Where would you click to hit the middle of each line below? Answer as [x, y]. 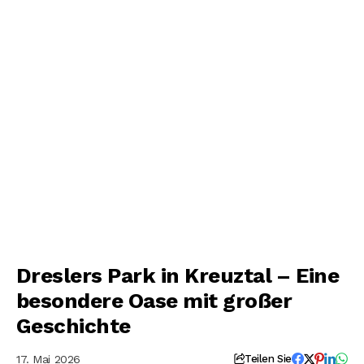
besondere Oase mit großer [154, 301]
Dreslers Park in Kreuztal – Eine [178, 276]
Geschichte [74, 326]
